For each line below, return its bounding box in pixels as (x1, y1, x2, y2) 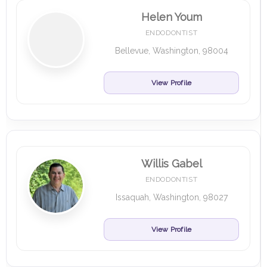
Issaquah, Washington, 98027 (115, 193, 228, 202)
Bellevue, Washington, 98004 (114, 46, 228, 55)
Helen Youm (141, 11, 202, 23)
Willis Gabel (141, 157, 202, 170)
